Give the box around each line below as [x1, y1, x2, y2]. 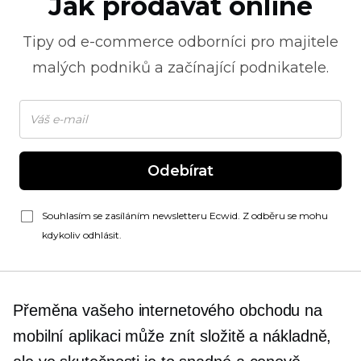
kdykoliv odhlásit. [42, 229, 122, 241]
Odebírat [147, 162, 214, 180]
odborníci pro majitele [174, 33, 338, 51]
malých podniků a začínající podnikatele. [32, 59, 329, 77]
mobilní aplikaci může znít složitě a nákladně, [13, 327, 332, 345]
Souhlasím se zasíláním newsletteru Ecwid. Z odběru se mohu [42, 210, 328, 222]
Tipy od [23, 33, 81, 51]
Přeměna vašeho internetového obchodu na [13, 301, 323, 319]
